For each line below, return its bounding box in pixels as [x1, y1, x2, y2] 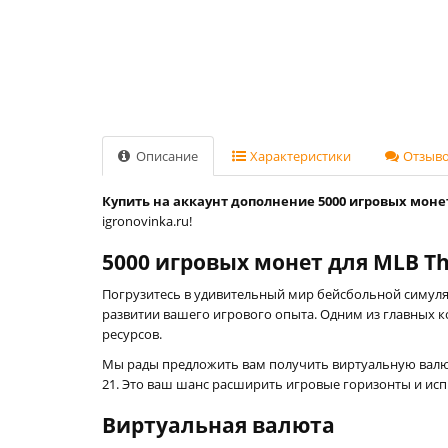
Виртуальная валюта [102, 411, 335, 439]
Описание [133, 147, 198, 165]
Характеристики [247, 147, 351, 165]
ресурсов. [102, 325, 162, 343]
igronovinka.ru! [102, 212, 192, 230]
